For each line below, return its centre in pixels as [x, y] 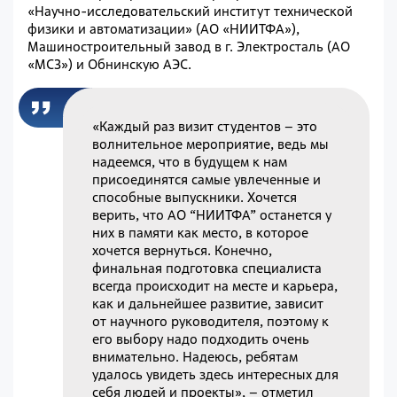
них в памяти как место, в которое [201, 232]
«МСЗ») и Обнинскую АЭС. [109, 65]
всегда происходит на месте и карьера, [215, 285]
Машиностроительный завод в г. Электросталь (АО [189, 47]
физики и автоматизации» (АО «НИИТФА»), [163, 29]
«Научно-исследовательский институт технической [190, 12]
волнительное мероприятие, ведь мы [211, 144]
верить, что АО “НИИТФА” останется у [212, 214]
